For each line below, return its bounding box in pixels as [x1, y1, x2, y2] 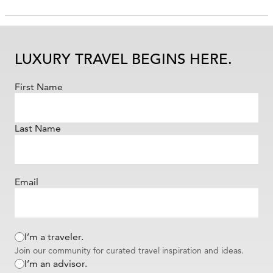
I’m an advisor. [24, 257, 87, 269]
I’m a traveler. [24, 230, 83, 243]
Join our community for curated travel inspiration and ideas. [15, 244, 244, 256]
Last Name [15, 122, 61, 134]
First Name [15, 80, 63, 93]
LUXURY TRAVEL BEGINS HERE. [15, 49, 232, 68]
